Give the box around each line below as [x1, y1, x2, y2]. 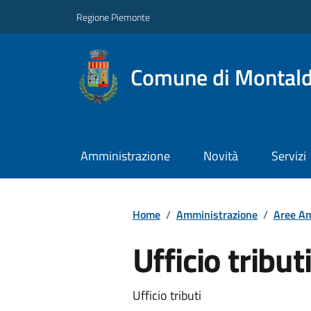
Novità [203, 146, 238, 166]
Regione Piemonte [76, 9, 150, 24]
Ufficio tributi [132, 285, 201, 305]
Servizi [271, 146, 306, 166]
